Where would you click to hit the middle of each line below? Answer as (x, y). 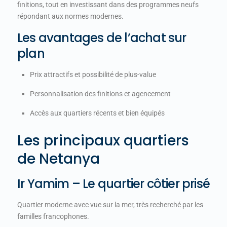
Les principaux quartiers (103, 141)
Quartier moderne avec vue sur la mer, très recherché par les (110, 205)
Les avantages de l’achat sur (102, 38)
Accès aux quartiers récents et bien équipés (97, 113)
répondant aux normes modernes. (70, 16)
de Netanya (59, 159)
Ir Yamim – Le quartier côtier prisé (113, 184)
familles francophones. (53, 216)
